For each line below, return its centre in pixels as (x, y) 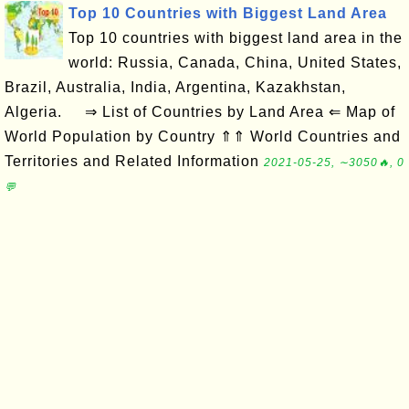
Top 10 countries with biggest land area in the (236, 38)
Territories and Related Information (134, 161)
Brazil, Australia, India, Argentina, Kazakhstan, (175, 87)
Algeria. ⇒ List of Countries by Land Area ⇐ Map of (200, 112)
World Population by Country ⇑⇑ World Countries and (203, 136)
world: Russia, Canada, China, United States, (235, 63)
